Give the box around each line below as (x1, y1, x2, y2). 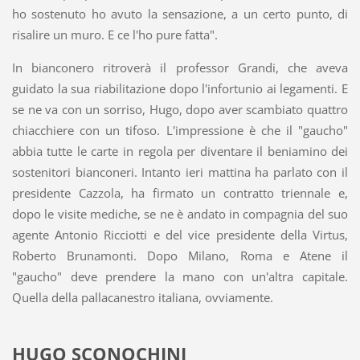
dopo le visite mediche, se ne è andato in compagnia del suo (11, 205, 349, 222)
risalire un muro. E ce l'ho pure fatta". (11, 26, 218, 43)
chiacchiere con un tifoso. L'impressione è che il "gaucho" (11, 121, 349, 138)
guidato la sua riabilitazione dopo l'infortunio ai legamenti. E (11, 80, 349, 96)
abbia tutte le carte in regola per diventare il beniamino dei (11, 142, 349, 159)
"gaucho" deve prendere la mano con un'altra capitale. (11, 268, 349, 284)
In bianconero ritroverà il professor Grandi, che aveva (11, 59, 349, 76)
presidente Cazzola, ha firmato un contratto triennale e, (11, 184, 349, 201)
